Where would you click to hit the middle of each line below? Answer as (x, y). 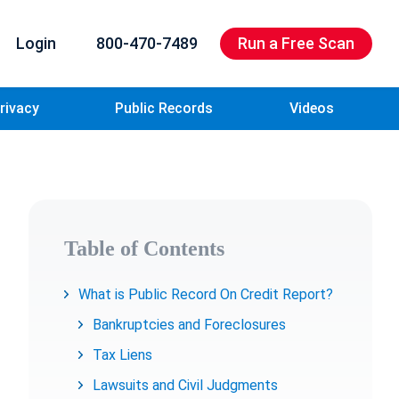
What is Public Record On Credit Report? (206, 294)
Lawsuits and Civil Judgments (185, 385)
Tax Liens (122, 355)
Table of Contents (144, 248)
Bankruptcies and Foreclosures (189, 325)
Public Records (164, 108)
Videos (312, 108)
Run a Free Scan (296, 43)
